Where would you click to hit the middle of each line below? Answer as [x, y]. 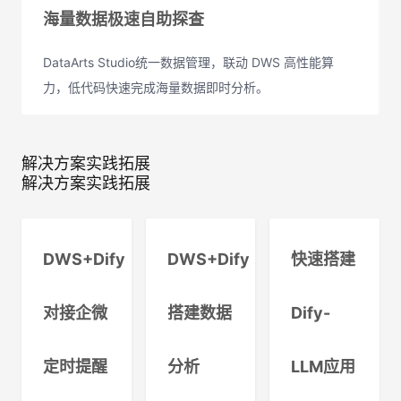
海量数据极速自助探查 [124, 19]
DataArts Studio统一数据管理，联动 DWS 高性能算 [188, 62]
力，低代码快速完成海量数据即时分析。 [156, 87]
